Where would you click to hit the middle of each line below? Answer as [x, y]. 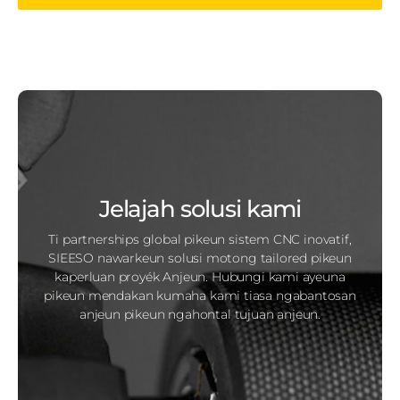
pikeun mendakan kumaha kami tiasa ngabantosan [200, 295]
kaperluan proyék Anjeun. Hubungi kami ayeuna [200, 276]
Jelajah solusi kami [200, 208]
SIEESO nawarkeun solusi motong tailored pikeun [200, 258]
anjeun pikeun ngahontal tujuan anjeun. [200, 314]
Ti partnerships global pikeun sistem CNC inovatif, [200, 239]
